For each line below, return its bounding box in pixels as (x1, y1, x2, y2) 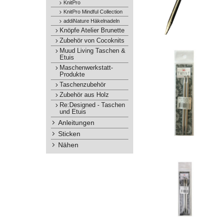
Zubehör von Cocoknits (59, 37, 124, 44)
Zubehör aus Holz (59, 92, 109, 98)
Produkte (59, 71, 85, 78)
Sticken (58, 130, 80, 138)
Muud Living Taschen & (59, 47, 125, 54)
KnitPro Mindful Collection (63, 9, 123, 15)
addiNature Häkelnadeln (63, 18, 120, 24)
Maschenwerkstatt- (59, 64, 113, 71)
